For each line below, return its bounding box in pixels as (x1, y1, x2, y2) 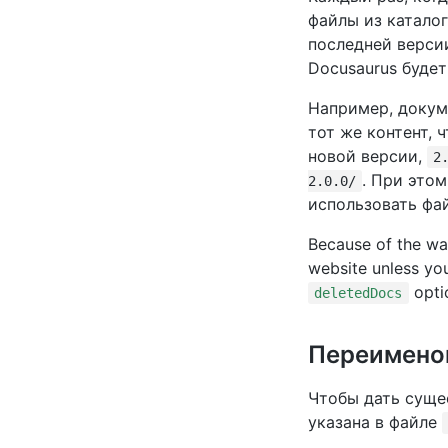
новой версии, (308, 146, 427, 166)
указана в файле (308, 412, 442, 432)
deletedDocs (314, 285, 403, 301)
